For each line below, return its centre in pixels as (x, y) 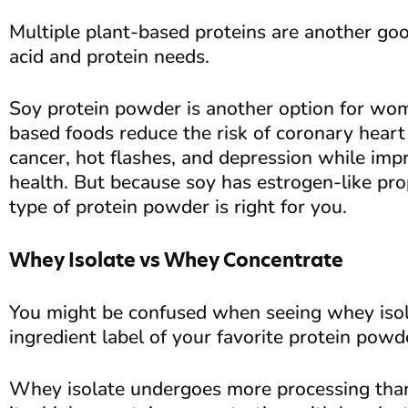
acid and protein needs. (109, 56)
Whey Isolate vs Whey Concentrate (176, 260)
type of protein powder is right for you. (178, 206)
